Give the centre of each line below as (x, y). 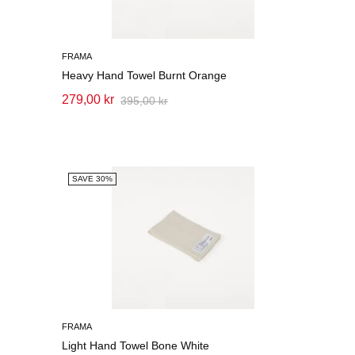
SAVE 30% (93, 179)
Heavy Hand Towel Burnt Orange (145, 75)
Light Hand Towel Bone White (136, 345)
